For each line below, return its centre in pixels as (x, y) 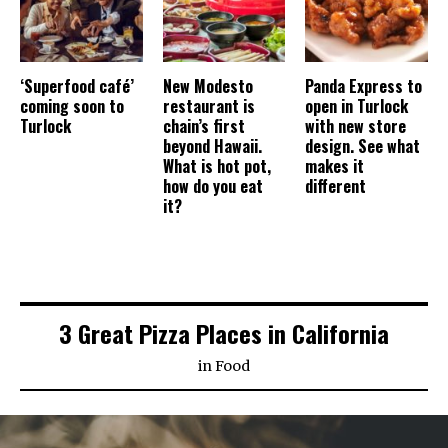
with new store (356, 126)
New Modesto (207, 86)
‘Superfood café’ (77, 86)
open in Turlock (357, 106)
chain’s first (203, 126)
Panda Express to (364, 86)
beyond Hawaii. (212, 146)
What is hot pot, (216, 166)
